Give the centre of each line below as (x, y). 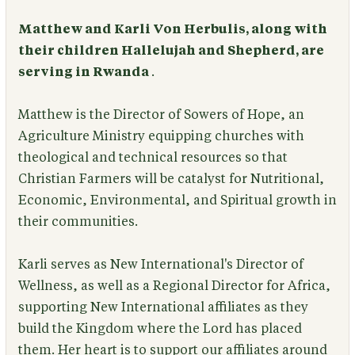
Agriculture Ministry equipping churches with (161, 137)
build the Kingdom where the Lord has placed (160, 329)
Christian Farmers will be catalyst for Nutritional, (171, 179)
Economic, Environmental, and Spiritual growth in (177, 201)
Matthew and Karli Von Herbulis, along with (172, 29)
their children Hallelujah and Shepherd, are (171, 50)
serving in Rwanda (84, 72)
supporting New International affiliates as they (163, 308)
